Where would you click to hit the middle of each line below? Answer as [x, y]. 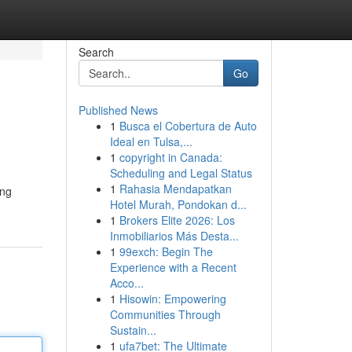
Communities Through [165, 314]
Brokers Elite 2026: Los [177, 220]
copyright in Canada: [170, 157]
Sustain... [133, 330]
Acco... [126, 283]
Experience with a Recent [173, 267]
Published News [118, 110]
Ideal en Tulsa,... [151, 141]
